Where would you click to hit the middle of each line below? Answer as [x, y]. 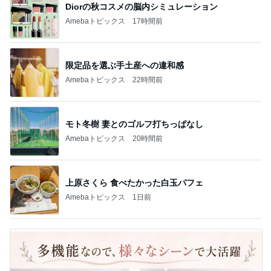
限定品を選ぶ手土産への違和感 [125, 65]
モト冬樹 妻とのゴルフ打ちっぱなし [134, 124]
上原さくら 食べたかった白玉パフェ [134, 182]
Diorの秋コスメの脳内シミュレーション [142, 6]
